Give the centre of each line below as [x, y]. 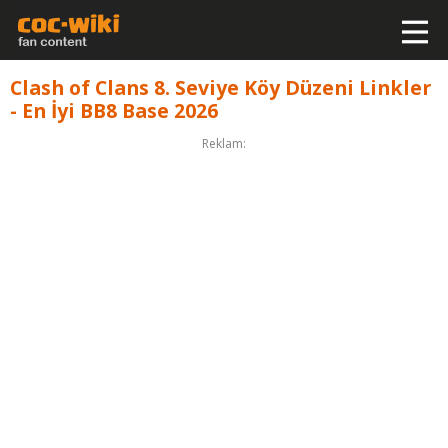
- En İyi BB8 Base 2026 [113, 110]
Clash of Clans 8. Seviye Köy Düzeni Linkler [220, 87]
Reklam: [224, 143]
